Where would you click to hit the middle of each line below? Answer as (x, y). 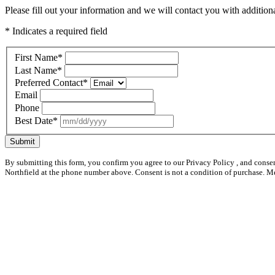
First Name (36, 57)
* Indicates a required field (56, 31)
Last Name (36, 70)
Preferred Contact (49, 82)
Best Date (34, 120)
